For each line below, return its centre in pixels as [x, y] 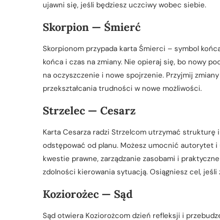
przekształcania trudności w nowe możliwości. [122, 88]
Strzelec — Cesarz [89, 110]
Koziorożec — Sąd [88, 194]
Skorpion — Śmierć [92, 27]
